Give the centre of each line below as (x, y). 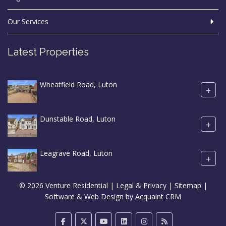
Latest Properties (48, 52)
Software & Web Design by (90, 196)
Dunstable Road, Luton (78, 119)
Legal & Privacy (141, 185)
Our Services (28, 21)
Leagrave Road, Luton (76, 153)
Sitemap (188, 185)
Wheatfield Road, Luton (78, 85)
